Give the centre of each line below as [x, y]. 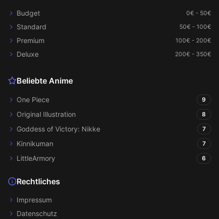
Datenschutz [37, 213]
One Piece [33, 99]
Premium [31, 40]
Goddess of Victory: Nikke [58, 129]
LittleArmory [36, 158]
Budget [28, 13]
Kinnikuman [35, 143]
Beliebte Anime [45, 81]
